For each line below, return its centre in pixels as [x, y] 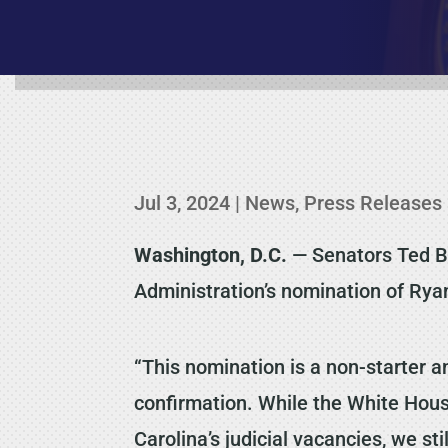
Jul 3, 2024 [182, 203]
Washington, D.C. [211, 255]
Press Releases [373, 203]
